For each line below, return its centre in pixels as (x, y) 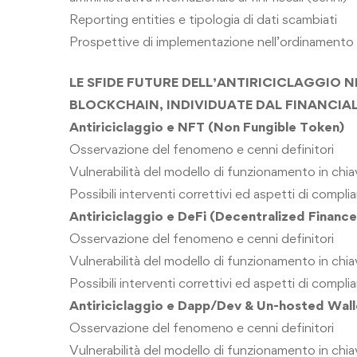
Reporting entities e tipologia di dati (176, 19)
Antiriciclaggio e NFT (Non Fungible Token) (207, 126)
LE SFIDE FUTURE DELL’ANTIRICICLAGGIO (207, 82)
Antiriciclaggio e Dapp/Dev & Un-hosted (198, 305)
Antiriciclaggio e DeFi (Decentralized (189, 216)
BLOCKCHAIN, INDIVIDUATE (163, 104)
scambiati (310, 19)
